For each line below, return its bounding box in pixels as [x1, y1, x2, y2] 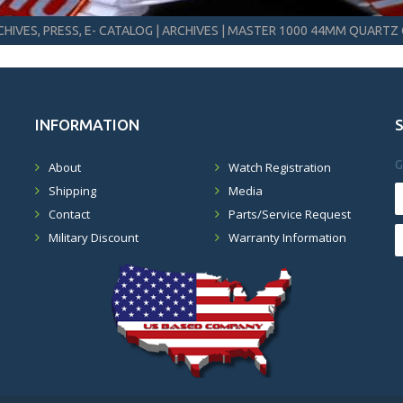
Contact [49, 206, 90, 222]
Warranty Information [228, 229, 346, 246]
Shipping [49, 183, 96, 199]
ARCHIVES [162, 23, 219, 38]
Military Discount [49, 229, 139, 246]
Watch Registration [228, 159, 331, 175]
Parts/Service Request [228, 206, 351, 222]
